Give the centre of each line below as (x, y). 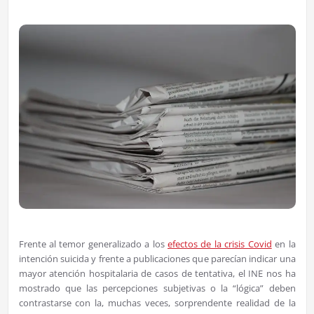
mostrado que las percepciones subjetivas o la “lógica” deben (157, 288)
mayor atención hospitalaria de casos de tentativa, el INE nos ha (157, 274)
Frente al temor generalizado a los (93, 244)
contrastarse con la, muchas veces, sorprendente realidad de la (157, 303)
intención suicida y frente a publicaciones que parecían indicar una (157, 259)
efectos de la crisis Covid (220, 244)
